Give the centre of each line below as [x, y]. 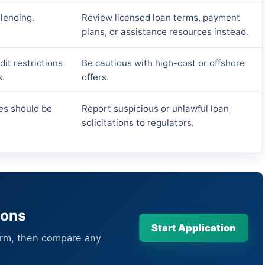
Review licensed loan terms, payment [161, 18]
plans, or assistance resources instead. [165, 32]
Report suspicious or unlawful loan [155, 109]
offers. [95, 77]
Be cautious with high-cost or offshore [163, 63]
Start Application [194, 228]
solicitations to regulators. [138, 123]
